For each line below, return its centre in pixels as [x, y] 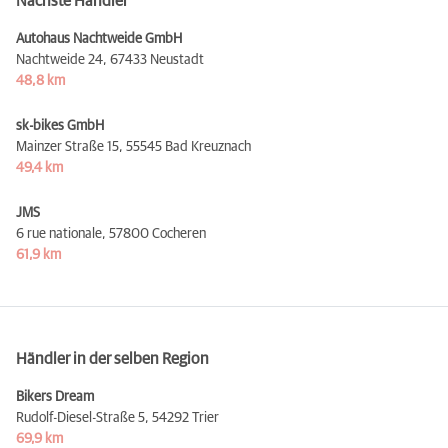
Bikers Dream [55, 396]
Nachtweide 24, [61, 59]
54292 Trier [185, 417]
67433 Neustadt [157, 59]
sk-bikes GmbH [60, 125]
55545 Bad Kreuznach [188, 146]
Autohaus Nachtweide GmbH [99, 38]
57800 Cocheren [157, 233]
